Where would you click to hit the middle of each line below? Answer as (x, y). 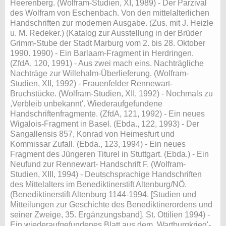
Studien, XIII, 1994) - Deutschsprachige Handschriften (106, 174)
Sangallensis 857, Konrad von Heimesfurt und (92, 134)
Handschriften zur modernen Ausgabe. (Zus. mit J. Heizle (112, 23)
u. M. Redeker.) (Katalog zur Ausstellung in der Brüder (106, 33)
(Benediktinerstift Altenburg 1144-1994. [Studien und (103, 194)
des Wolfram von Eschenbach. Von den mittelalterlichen (110, 13)
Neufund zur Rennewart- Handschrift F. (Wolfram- (98, 164)
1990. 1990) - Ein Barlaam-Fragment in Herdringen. (102, 53)
